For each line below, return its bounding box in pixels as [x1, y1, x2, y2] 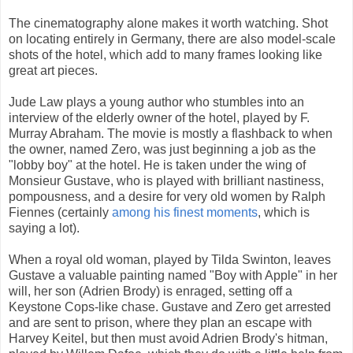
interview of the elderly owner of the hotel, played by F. [9, 111, 310, 125]
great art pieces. [9, 64, 98, 78]
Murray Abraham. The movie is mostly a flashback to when [9, 127, 333, 141]
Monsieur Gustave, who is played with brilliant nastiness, [9, 174, 324, 188]
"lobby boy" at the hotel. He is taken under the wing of [9, 158, 306, 173]
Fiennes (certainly [9, 206, 112, 220]
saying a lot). [9, 221, 80, 236]
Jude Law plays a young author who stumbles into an [9, 95, 304, 110]
